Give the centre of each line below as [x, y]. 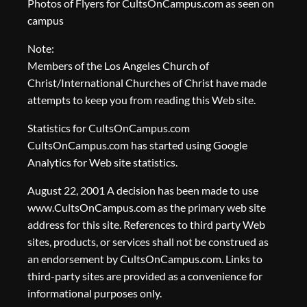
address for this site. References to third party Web [146, 225]
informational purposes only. [95, 293]
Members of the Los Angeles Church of [118, 66]
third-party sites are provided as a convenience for [145, 276]
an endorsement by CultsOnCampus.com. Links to [145, 259]
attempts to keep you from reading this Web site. [142, 100]
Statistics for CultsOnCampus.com [109, 128]
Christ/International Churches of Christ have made [147, 83]
